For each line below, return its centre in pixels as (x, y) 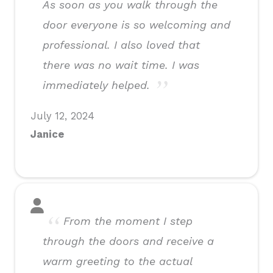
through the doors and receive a (128, 241)
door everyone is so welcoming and (136, 25)
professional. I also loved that (121, 45)
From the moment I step (128, 221)
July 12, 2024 (62, 116)
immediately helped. (96, 85)
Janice (47, 135)
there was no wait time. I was (121, 65)
